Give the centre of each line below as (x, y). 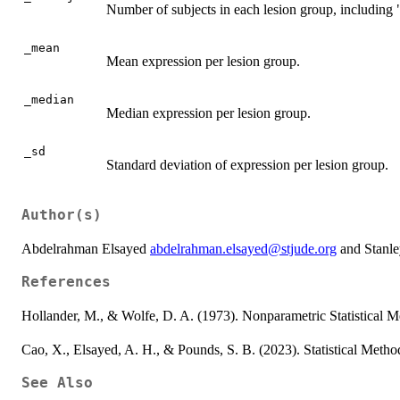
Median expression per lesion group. (208, 112)
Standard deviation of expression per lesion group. (247, 164)
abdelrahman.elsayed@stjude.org (243, 248)
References (66, 282)
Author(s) (62, 215)
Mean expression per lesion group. (203, 61)
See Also (57, 383)
